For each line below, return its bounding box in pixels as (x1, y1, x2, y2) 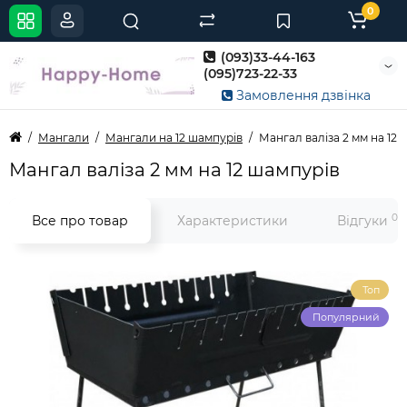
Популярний (313, 311, 380, 323)
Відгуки (337, 213, 392, 229)
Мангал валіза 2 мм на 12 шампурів (9, 159, 340, 181)
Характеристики (177, 213, 288, 229)
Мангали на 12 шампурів (105, 131, 243, 144)
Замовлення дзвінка (233, 87, 371, 104)
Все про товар (32, 213, 128, 229)
